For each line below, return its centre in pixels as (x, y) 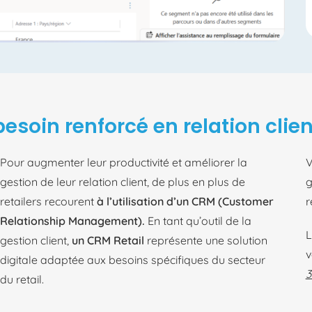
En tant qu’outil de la (198, 221)
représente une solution (206, 240)
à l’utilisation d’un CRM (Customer (186, 201)
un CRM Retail (108, 240)
